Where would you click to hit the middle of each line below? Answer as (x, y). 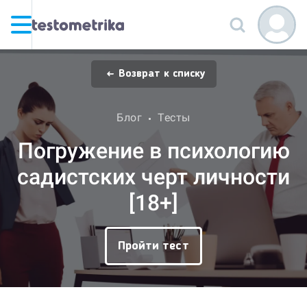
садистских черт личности (153, 177)
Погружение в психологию (153, 151)
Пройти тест (153, 246)
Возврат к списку (162, 74)
